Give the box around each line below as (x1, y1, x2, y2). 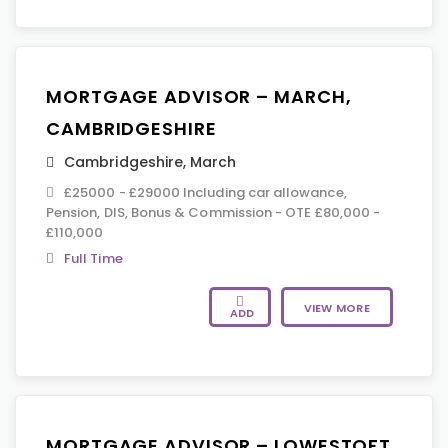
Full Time (64, 249, 123, 268)
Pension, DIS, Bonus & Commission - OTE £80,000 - (46, 203, 381, 222)
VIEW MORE (303, 300, 370, 316)
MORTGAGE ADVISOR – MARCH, (46, 84, 352, 109)
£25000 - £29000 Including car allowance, (64, 183, 347, 202)
